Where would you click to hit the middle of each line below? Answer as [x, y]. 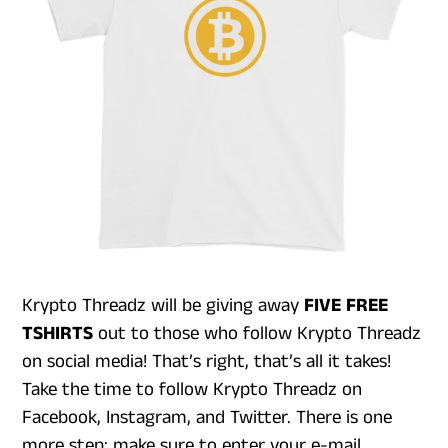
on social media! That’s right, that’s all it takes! [206, 362]
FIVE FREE [346, 306]
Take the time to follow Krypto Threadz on [192, 390]
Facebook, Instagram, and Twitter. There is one [207, 418]
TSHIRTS [57, 334]
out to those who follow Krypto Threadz [257, 334]
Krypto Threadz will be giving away [163, 306]
